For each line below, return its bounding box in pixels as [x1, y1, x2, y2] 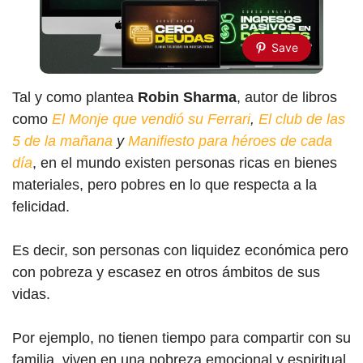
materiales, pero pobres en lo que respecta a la [12, 177, 317, 193]
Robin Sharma [138, 89, 237, 105]
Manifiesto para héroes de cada [128, 133, 332, 149]
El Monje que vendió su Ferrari [52, 111, 250, 127]
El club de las [258, 111, 345, 127]
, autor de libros [237, 89, 337, 105]
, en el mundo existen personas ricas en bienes [32, 155, 337, 171]
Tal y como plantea [12, 89, 138, 105]
